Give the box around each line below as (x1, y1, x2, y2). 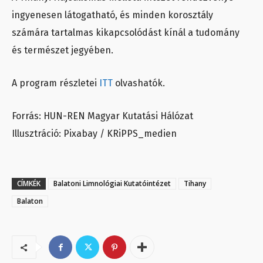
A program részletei (12, 77, 99, 89)
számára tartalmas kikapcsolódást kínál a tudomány (12, 27, 240, 39)
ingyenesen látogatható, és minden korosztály (12, 9, 213, 21)
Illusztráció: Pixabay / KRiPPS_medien (12, 128, 177, 140)
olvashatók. (113, 77, 165, 89)
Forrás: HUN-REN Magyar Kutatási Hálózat (12, 110, 193, 122)
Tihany (184, 178, 206, 189)
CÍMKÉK (17, 178, 41, 189)
